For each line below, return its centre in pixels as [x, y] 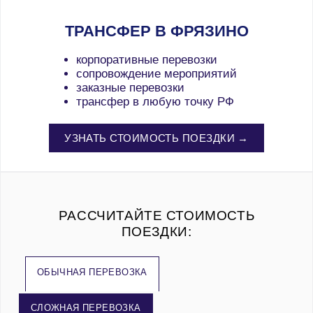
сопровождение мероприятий [156, 73]
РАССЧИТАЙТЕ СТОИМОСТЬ [156, 215]
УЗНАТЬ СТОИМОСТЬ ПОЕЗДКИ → [156, 138]
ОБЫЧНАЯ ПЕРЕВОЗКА [92, 272]
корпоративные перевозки [147, 59]
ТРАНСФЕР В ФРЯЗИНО [156, 31]
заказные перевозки [130, 87]
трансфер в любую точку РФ [155, 101]
